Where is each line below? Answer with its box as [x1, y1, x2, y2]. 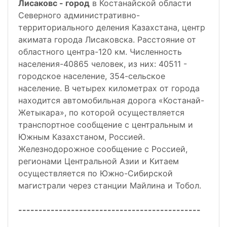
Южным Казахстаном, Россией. [18, 132, 145, 142]
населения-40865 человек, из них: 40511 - [18, 59, 187, 69]
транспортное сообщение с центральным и [18, 120, 193, 130]
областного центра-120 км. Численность [18, 47, 182, 57]
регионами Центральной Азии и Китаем [18, 156, 179, 167]
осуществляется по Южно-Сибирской [18, 168, 173, 179]
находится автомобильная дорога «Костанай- [18, 95, 204, 106]
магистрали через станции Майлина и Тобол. [18, 180, 201, 191]
